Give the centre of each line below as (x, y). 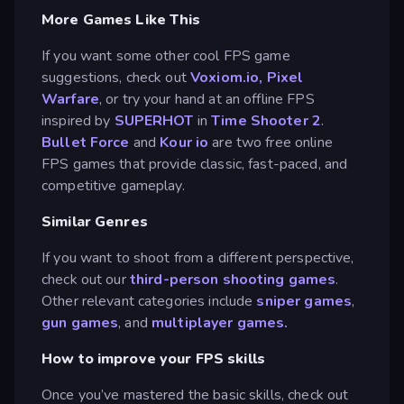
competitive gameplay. (113, 185)
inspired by (78, 120)
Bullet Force (86, 142)
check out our (86, 279)
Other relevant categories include (149, 301)
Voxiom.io (225, 77)
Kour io (184, 142)
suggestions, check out (116, 77)
